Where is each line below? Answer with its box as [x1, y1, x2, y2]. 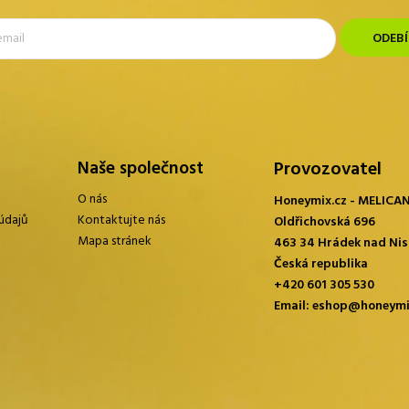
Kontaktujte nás [78, 210, 165, 232]
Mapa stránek [78, 231, 152, 253]
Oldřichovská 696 [274, 212, 375, 234]
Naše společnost [78, 155, 204, 184]
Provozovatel [274, 155, 382, 185]
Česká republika [274, 254, 368, 276]
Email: [274, 296, 312, 318]
